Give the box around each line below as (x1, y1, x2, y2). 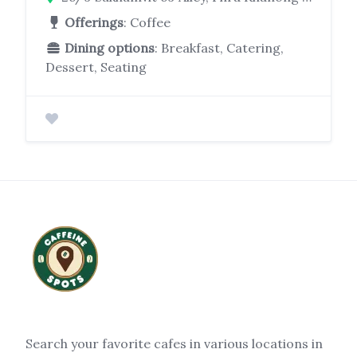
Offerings (65, 14, 124, 31)
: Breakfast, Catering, (155, 40, 284, 57)
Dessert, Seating (45, 59, 147, 76)
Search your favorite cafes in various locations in (25, 335, 323, 352)
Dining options (65, 40, 155, 57)
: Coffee (124, 14, 171, 31)
